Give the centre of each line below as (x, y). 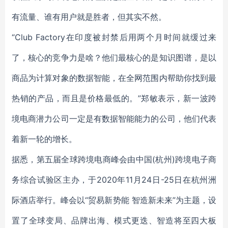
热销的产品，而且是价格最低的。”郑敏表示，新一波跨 (114, 98)
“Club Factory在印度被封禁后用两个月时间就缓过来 (114, 37)
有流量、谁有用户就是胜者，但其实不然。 (89, 17)
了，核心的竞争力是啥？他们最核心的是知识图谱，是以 (114, 58)
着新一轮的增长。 (44, 139)
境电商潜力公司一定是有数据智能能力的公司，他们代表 (114, 119)
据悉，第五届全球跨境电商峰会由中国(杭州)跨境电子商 (114, 159)
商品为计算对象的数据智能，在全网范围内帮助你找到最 (114, 78)
